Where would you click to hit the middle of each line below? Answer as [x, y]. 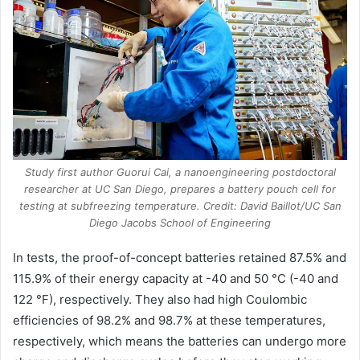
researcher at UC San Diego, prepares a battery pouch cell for [180, 189]
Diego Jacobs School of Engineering [180, 223]
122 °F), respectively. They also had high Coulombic [160, 300]
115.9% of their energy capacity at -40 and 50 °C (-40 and [176, 279]
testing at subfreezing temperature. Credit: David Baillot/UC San [180, 206]
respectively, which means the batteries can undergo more [180, 342]
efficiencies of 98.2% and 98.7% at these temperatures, [169, 321]
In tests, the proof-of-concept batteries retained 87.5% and [180, 258]
